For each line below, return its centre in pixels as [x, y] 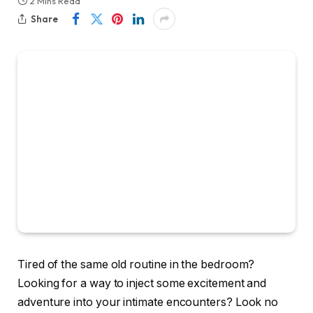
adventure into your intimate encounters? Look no [148, 303]
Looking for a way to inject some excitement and [142, 284]
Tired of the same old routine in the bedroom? [136, 265]
